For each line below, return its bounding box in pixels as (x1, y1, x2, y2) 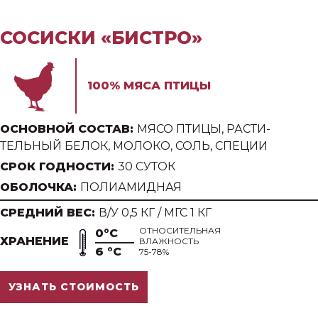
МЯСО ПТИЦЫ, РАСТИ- (137, 122, 270, 136)
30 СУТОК (118, 160, 175, 174)
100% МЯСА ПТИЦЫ (87, 79, 211, 93)
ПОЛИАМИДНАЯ (80, 180, 182, 194)
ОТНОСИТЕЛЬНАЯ (139, 225, 221, 236)
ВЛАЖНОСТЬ (139, 236, 199, 247)
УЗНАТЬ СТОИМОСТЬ (9, 280, 139, 294)
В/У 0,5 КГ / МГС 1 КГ (99, 206, 212, 220)
